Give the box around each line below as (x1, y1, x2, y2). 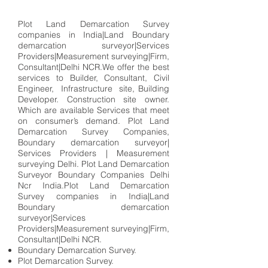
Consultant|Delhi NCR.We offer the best (18, 62, 169, 72)
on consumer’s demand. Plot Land (18, 115, 169, 126)
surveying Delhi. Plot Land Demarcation (18, 159, 169, 169)
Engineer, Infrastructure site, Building (18, 83, 169, 94)
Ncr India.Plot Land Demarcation (18, 180, 169, 191)
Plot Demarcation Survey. (18, 255, 114, 266)
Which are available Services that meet (18, 105, 169, 115)
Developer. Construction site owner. (18, 94, 169, 105)
